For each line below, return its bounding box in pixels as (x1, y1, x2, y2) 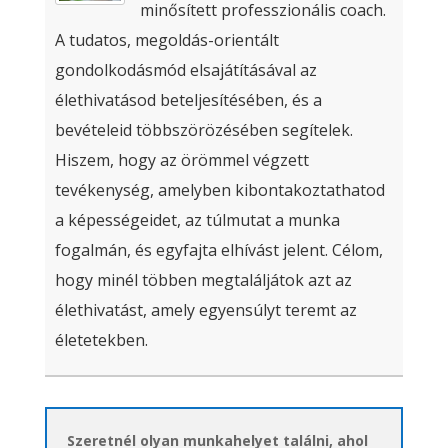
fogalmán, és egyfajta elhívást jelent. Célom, (54, 239, 383, 262)
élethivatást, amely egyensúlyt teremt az (54, 299, 357, 322)
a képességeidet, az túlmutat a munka (54, 209, 340, 232)
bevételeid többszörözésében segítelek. (54, 119, 353, 142)
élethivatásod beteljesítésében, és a (54, 89, 322, 112)
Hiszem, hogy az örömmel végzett (54, 149, 309, 172)
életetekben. (54, 329, 148, 352)
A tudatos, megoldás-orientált (54, 29, 279, 52)
